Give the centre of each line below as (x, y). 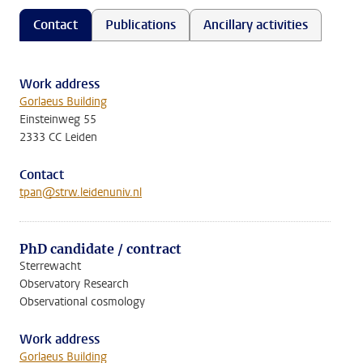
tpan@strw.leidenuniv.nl (81, 192)
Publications (141, 25)
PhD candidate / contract (100, 249)
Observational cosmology (82, 302)
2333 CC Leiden (58, 137)
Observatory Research (74, 284)
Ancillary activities (256, 25)
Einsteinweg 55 (58, 120)
